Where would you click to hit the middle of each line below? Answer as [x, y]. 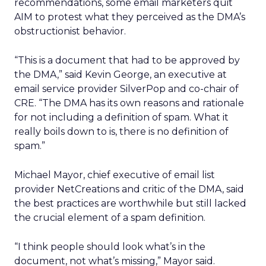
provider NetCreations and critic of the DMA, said [129, 189]
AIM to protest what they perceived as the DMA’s [130, 17]
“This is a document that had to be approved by [127, 60]
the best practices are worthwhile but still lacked [130, 203]
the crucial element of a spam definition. [110, 218]
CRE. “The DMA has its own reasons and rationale [129, 103]
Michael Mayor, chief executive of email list [115, 175]
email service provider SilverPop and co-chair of [126, 89]
